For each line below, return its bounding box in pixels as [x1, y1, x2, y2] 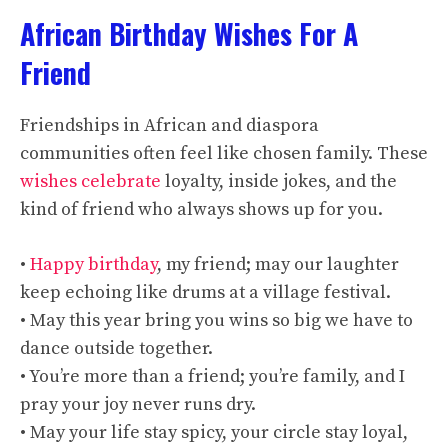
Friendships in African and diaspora [20, 114, 319, 137]
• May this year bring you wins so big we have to [20, 309, 413, 332]
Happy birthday [30, 253, 157, 276]
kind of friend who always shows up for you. [20, 198, 383, 221]
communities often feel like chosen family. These [20, 142, 428, 165]
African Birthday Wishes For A [20, 13, 358, 54]
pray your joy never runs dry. [20, 393, 256, 416]
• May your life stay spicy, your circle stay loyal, [20, 421, 408, 444]
